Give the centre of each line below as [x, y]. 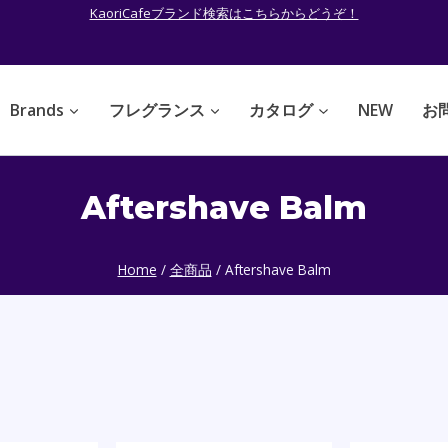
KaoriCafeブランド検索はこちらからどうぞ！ [224, 13]
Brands [36, 110]
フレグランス [156, 110]
